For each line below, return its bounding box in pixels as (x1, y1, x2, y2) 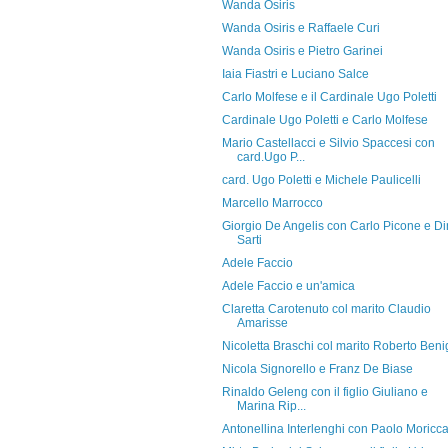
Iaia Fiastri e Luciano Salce (221, 67, 369, 81)
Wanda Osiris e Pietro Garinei (221, 44, 383, 58)
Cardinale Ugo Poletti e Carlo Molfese (221, 113, 428, 127)
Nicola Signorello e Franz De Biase (221, 362, 413, 376)
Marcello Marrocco (221, 196, 323, 210)
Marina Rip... (236, 399, 306, 413)
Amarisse (236, 316, 288, 330)
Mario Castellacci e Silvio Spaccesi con (221, 136, 435, 150)
